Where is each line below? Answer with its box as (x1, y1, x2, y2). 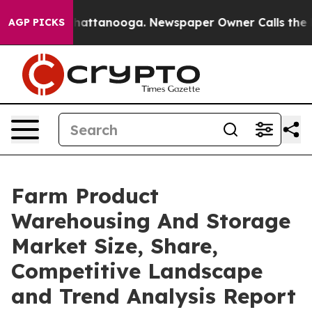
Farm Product (11, 182, 159, 209)
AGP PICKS (8, 16, 65, 29)
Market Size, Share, (11, 233, 218, 259)
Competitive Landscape (11, 258, 263, 284)
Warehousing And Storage (11, 208, 290, 234)
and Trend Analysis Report (11, 283, 296, 309)
